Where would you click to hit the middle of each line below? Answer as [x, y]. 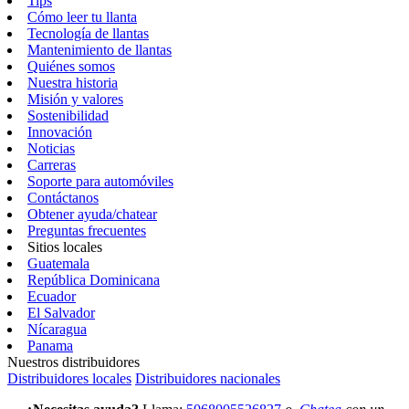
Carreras [52, 165]
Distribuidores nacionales [208, 378]
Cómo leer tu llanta [82, 17]
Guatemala [58, 263]
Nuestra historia [73, 83]
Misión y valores [75, 99]
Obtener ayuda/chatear [92, 214]
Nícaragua [57, 329]
